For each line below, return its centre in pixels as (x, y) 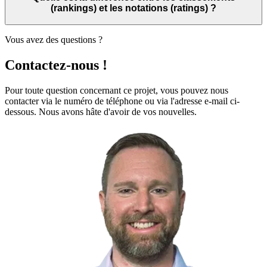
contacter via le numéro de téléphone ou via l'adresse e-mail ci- (122, 101)
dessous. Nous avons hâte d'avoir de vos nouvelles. (101, 111)
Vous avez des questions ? (54, 39)
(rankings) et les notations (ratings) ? (133, 8)
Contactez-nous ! (56, 65)
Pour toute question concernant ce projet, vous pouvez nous (117, 90)
